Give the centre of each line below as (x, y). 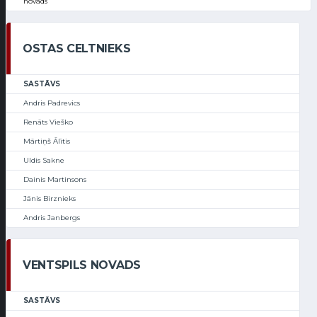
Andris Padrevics (52, 103)
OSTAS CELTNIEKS (77, 49)
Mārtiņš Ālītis (47, 142)
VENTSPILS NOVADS (82, 265)
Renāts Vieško (48, 122)
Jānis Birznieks (50, 199)
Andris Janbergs (52, 218)
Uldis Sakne (44, 161)
